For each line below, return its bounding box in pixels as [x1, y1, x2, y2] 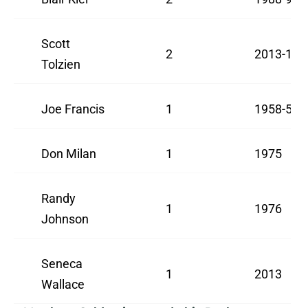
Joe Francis [41, 102, 104, 117]
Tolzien [41, 57, 80, 72]
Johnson [41, 212, 89, 227]
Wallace [41, 277, 85, 292]
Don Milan [41, 146, 96, 162]
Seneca [41, 256, 82, 272]
